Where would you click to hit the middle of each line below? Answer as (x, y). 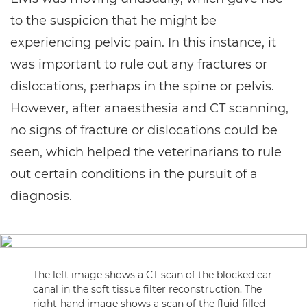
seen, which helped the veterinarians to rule (146, 152)
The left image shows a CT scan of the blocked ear (152, 275)
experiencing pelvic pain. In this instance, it (143, 42)
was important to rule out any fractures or (139, 64)
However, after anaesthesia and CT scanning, (149, 108)
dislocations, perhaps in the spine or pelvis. (142, 86)
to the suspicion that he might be (113, 21)
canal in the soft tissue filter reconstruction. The (147, 289)
